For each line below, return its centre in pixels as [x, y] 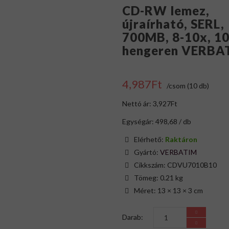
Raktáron [181, 139]
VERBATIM [178, 152]
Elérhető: [150, 139]
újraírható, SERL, [173, 24]
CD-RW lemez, [166, 10]
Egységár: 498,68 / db [157, 121]
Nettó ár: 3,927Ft [150, 104]
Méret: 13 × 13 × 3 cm [168, 190]
